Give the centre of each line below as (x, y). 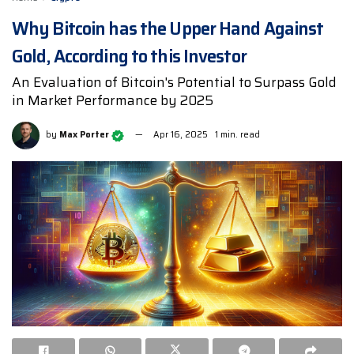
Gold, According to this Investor (129, 57)
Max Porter (84, 135)
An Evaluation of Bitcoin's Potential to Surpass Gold (174, 83)
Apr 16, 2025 (181, 135)
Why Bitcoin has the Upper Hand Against (168, 29)
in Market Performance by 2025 (113, 101)
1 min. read (237, 135)
